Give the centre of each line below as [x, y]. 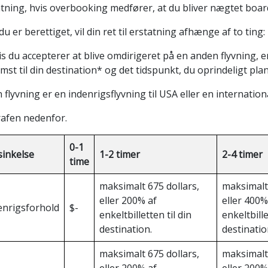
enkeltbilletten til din [145, 215]
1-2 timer [120, 154]
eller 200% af [128, 200]
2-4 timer [242, 154]
